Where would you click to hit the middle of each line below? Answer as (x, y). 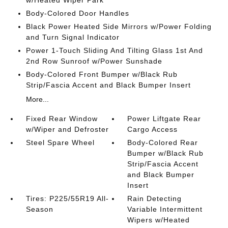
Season (39, 209)
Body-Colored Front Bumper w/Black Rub (102, 74)
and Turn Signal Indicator (73, 37)
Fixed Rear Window (62, 119)
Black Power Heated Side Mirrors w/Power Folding (119, 26)
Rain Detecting (155, 198)
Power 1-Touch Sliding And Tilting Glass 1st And (114, 50)
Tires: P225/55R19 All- (67, 198)
